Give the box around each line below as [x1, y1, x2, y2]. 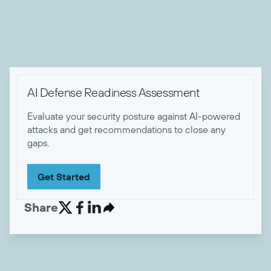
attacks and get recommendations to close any [27, 123, 226, 135]
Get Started [38, 171, 90, 183]
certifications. [10, 6, 65, 18]
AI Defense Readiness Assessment [27, 85, 200, 100]
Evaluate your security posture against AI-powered [27, 110, 240, 122]
